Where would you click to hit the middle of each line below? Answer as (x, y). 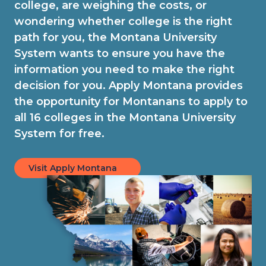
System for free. (59, 134)
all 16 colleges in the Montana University (125, 118)
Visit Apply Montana (73, 168)
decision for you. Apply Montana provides (129, 85)
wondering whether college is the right (123, 21)
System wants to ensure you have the (120, 53)
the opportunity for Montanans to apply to (131, 102)
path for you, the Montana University (115, 37)
